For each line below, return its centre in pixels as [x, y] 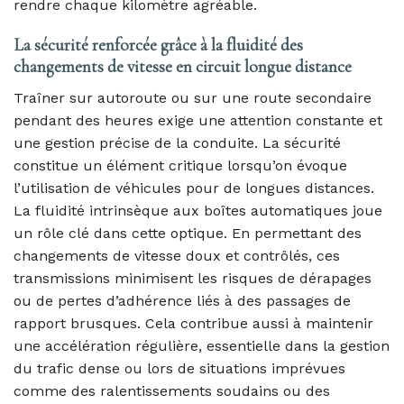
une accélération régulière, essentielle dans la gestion [202, 346]
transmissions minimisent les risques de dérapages [193, 279]
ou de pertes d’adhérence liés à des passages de [182, 301]
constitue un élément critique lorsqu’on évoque [180, 166]
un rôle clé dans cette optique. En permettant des [188, 234]
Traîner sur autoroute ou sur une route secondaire [193, 98]
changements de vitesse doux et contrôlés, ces [177, 256]
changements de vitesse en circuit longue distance [183, 67]
